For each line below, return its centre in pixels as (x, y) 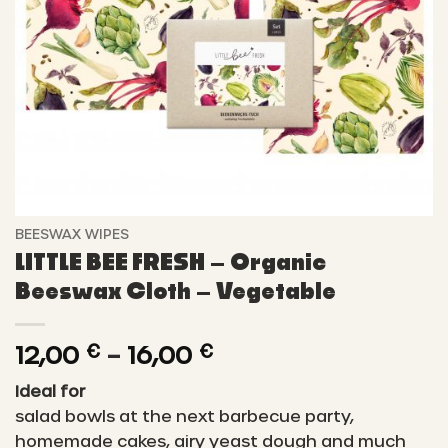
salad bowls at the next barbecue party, (184, 415)
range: (252, 376)
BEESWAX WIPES (72, 233)
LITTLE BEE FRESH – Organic (170, 262)
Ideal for (50, 390)
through (262, 424)
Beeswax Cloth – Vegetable (175, 291)
